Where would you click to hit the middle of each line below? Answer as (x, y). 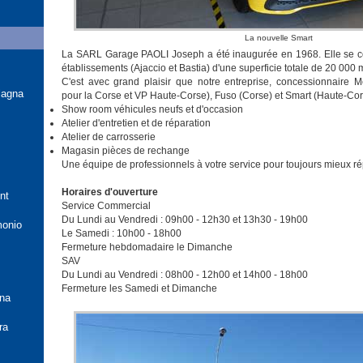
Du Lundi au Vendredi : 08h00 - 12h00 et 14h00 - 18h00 (185, 275)
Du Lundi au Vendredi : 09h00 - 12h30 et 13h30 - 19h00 (185, 220)
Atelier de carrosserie (109, 137)
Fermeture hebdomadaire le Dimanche (147, 247)
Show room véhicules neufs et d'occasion (152, 109)
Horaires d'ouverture (110, 192)
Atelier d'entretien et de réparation (136, 123)
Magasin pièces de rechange (126, 151)
